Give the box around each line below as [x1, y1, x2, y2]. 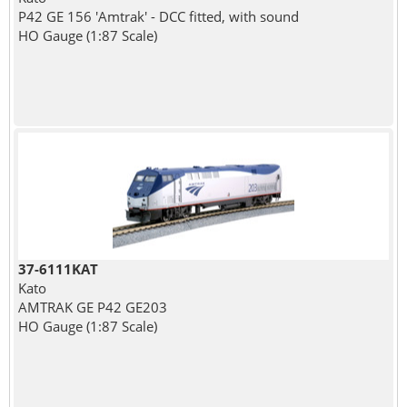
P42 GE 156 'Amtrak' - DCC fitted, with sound [17, 6, 299, 25]
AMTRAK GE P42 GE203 [17, 297, 167, 316]
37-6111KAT [17, 259, 98, 278]
